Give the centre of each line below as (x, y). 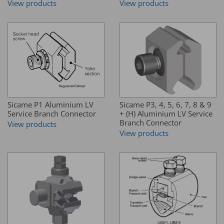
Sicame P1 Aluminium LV (50, 105)
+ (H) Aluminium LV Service (166, 114)
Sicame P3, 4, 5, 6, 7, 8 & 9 (165, 105)
